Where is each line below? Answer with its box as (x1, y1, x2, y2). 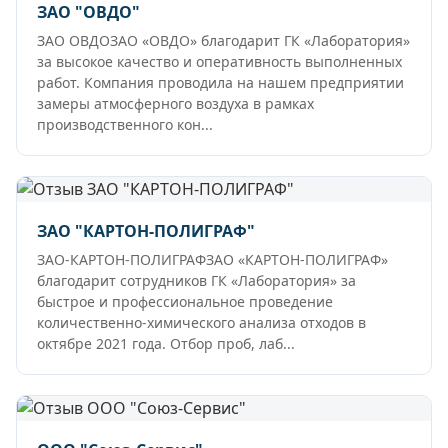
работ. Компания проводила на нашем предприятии (37, 73, 404, 93)
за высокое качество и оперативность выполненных (37, 52, 402, 72)
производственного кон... (37, 115, 213, 135)
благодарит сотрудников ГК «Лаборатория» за (37, 271, 356, 291)
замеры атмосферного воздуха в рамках (37, 94, 314, 114)
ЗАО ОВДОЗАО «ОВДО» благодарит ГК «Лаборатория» (37, 31, 410, 51)
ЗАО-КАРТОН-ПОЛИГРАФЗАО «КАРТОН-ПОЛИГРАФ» (37, 250, 388, 270)
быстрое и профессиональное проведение (37, 292, 333, 312)
